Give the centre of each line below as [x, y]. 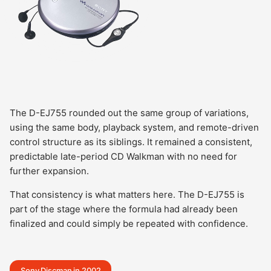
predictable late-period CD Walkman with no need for [123, 156]
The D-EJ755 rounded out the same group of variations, [129, 113]
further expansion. [49, 171]
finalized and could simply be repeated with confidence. [129, 224]
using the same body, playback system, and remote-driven [134, 127]
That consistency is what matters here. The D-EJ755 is [127, 194]
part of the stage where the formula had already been [124, 209]
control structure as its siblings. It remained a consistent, [131, 142]
